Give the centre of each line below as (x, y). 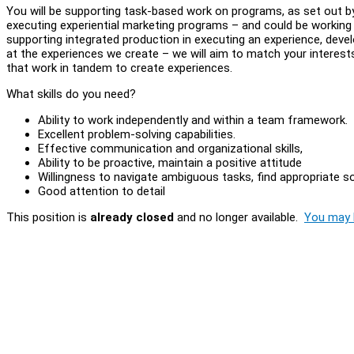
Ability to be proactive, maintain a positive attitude (170, 162)
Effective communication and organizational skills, (170, 148)
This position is (48, 217)
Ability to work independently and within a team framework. (193, 120)
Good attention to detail (102, 191)
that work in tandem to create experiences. (121, 68)
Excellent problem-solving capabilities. (137, 134)
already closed (132, 217)
